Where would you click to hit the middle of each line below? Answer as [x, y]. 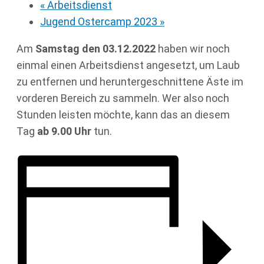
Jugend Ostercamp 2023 [100, 22]
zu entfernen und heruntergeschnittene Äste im [130, 82]
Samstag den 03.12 [82, 49]
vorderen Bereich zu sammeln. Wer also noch [123, 98]
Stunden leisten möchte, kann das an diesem [123, 115]
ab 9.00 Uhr [64, 131]
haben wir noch [193, 49]
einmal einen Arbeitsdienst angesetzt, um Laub [128, 65]
